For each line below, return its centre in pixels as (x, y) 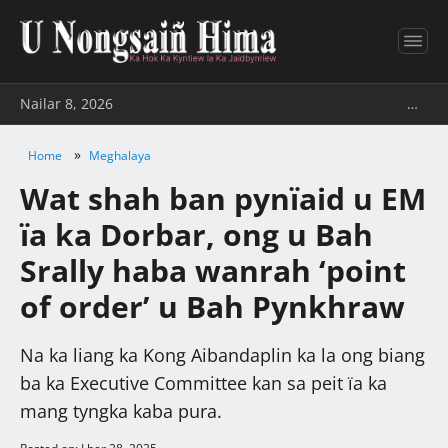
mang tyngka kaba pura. (121, 410)
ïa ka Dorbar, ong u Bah (196, 234)
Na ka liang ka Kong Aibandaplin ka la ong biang (222, 354)
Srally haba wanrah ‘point (213, 270)
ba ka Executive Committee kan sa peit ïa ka (203, 382)
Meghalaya (120, 155)
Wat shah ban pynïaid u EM (223, 198)
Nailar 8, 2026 (66, 103)
